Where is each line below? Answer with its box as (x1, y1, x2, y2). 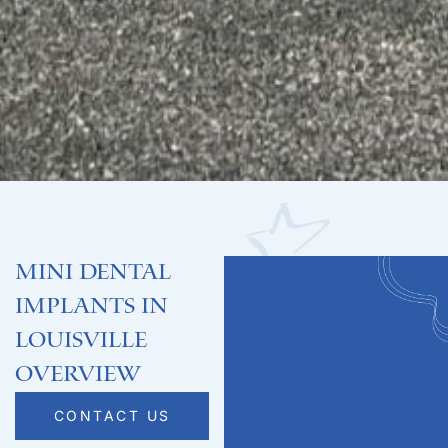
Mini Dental (15, 259, 171, 285)
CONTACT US (53, 406, 171, 424)
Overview (15, 361, 141, 387)
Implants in (15, 293, 168, 319)
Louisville (15, 327, 147, 353)
